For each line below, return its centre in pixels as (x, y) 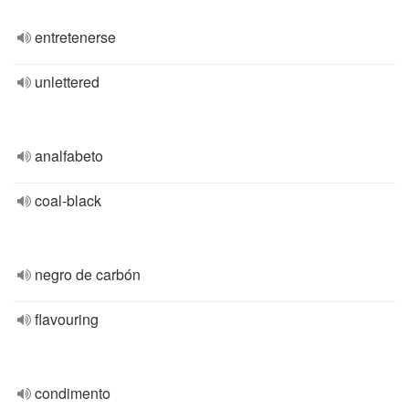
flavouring (67, 319)
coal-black (68, 200)
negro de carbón (88, 274)
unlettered (67, 82)
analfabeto (69, 156)
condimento (73, 393)
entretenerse (75, 37)
